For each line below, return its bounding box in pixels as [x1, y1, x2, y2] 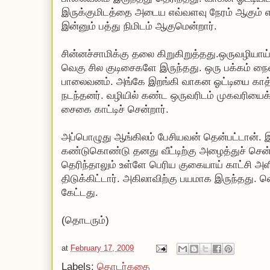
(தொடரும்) [61, 215, 109, 226]
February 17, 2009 [71, 243, 134, 253]
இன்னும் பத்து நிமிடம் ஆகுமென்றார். [61, 20, 217, 32]
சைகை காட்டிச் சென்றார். [61, 104, 169, 115]
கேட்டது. [61, 187, 98, 198]
